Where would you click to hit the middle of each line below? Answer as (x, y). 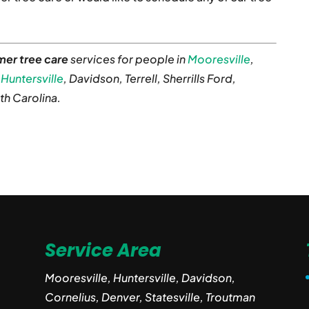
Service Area (103, 250)
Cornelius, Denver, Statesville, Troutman (150, 297)
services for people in (128, 59)
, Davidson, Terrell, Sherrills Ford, (150, 78)
